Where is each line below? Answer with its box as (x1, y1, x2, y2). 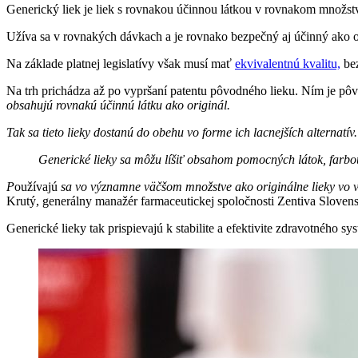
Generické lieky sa (38, 153, 131, 167)
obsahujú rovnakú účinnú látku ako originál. (6, 98, 230, 113)
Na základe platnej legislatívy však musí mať (6, 57, 235, 71)
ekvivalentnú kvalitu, (235, 57, 340, 71)
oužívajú (14, 180, 61, 194)
